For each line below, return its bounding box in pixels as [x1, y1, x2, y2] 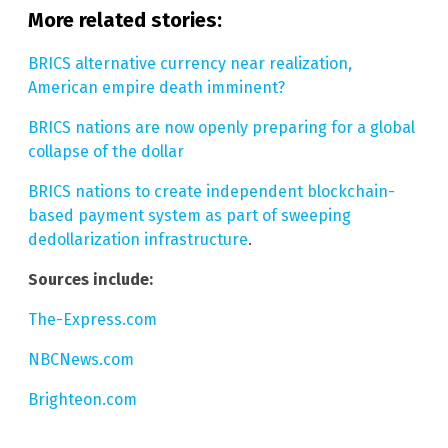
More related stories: [28, 7, 222, 32]
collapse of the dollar [28, 141, 184, 161]
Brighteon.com [28, 389, 137, 409]
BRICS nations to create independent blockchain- [28, 181, 395, 201]
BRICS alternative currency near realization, [28, 53, 352, 73]
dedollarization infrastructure [28, 229, 248, 249]
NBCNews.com [28, 349, 134, 369]
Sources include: [28, 269, 153, 289]
